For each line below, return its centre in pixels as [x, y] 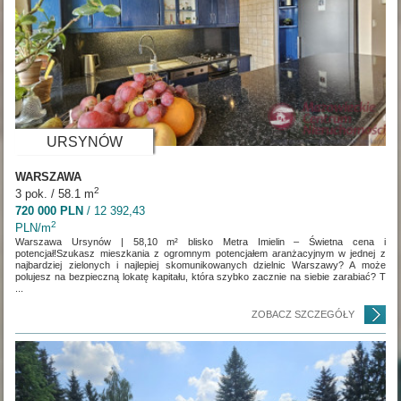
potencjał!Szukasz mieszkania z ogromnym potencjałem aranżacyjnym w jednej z [200, 254]
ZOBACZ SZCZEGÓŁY [303, 315]
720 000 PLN [50, 211]
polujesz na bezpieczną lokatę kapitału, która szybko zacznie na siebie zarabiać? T [200, 277]
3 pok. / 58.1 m [55, 194]
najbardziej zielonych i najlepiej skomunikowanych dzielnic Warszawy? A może [200, 265]
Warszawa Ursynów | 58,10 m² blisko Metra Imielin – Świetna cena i [200, 242]
